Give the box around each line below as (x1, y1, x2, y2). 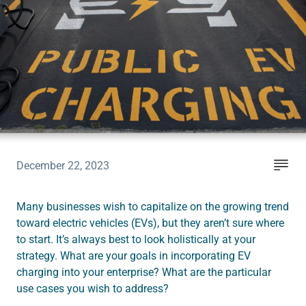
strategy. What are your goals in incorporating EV (16, 249, 251, 263)
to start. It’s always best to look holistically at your (16, 233, 255, 247)
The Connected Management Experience (24, 102, 247, 117)
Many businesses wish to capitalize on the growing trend (16, 200, 289, 214)
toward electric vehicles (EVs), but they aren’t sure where (16, 217, 284, 230)
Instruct (24, 27, 66, 42)
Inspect (24, 65, 64, 80)
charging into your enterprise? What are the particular (16, 266, 271, 279)
